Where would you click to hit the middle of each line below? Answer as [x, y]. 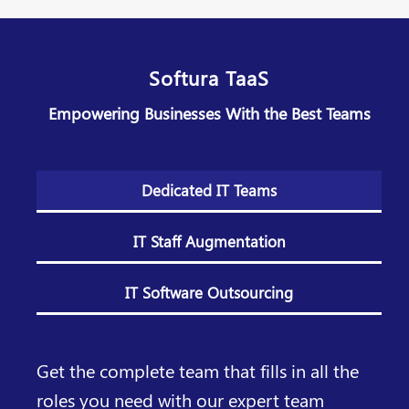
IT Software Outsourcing [209, 293]
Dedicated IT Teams [209, 190]
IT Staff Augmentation [209, 241]
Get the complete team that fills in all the [198, 371]
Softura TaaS [209, 78]
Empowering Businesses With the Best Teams [209, 114]
